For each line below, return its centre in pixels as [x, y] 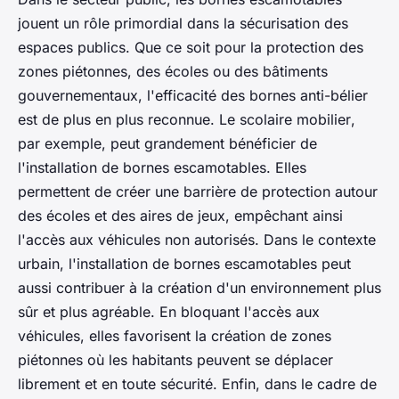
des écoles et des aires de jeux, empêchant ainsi [180, 216]
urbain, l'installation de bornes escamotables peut [184, 264]
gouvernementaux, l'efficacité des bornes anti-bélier [193, 96]
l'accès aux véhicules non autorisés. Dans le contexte [197, 240]
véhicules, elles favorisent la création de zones [175, 336]
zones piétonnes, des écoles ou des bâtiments [173, 72]
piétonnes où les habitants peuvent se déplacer [175, 360]
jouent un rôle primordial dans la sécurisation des [183, 24]
